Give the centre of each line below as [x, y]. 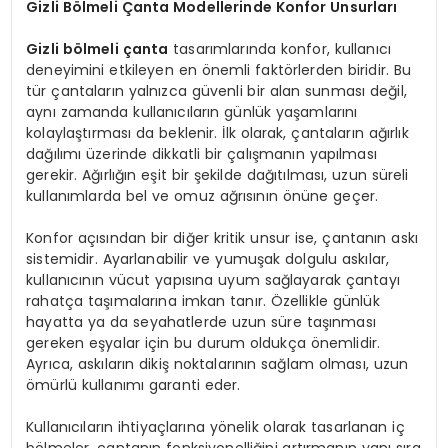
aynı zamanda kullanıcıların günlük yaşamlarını [192, 112]
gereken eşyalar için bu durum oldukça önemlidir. [203, 343]
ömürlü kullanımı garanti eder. [133, 385]
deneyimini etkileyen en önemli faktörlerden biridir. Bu [219, 70]
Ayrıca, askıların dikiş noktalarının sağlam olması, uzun [217, 364]
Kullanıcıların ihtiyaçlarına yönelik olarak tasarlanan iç [215, 427]
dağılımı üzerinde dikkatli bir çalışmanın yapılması [201, 154]
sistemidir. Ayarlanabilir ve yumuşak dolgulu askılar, [208, 259]
